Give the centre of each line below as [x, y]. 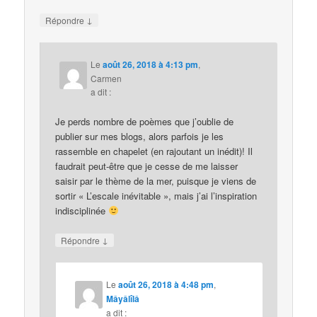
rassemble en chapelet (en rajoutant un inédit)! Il [154, 151]
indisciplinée [82, 210]
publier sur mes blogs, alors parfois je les [140, 136]
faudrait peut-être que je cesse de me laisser [147, 166]
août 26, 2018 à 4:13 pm [151, 65]
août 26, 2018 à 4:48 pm [166, 284]
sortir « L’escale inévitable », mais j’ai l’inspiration [156, 195]
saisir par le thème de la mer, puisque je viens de [156, 180]
